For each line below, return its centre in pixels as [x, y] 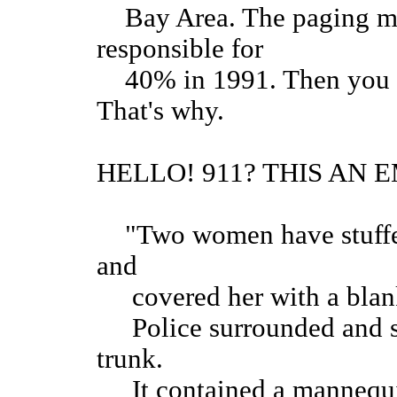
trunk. [130, 359]
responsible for [180, 49]
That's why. [160, 111]
